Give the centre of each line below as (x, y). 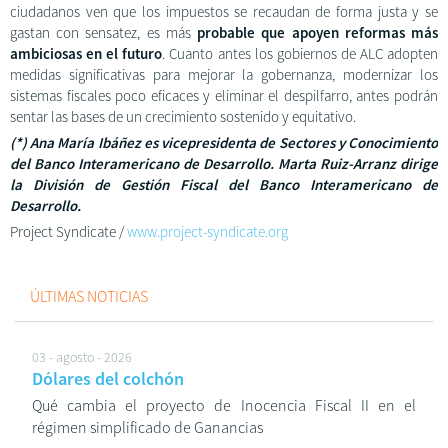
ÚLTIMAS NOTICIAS (89, 296)
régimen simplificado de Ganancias (147, 427)
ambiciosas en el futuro (86, 54)
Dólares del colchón (108, 379)
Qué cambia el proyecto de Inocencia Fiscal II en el (224, 405)
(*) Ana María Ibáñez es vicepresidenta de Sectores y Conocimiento (224, 143)
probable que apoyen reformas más (318, 33)
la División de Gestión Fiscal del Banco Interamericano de (224, 185)
